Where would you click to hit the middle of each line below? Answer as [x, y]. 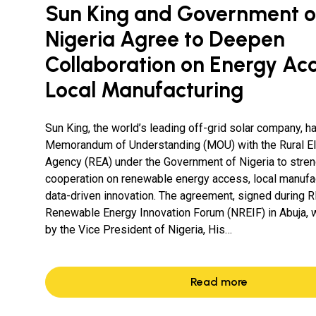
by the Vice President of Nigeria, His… [139, 230]
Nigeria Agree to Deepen [165, 39]
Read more [219, 282]
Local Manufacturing [144, 90]
